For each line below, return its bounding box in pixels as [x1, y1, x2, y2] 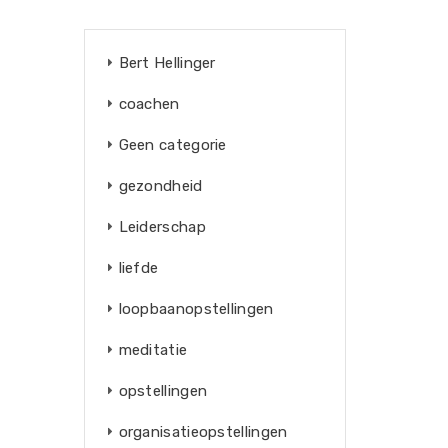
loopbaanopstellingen [118, 300, 274, 318]
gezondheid [118, 177, 203, 195]
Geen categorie [118, 136, 227, 154]
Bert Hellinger [118, 54, 216, 72]
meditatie [118, 341, 188, 359]
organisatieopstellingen [118, 423, 288, 441]
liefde [118, 259, 159, 277]
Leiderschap [118, 218, 206, 236]
